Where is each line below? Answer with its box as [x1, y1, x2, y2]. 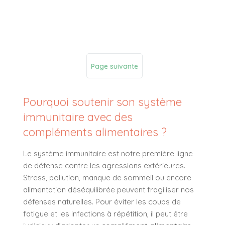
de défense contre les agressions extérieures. [23, 161, 185, 171]
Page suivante [91, 62, 138, 71]
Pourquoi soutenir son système [23, 95, 182, 109]
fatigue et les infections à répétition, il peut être [23, 209, 188, 219]
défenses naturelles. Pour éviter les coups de [23, 197, 181, 207]
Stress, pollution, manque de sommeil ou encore [23, 173, 191, 183]
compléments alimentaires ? [23, 125, 167, 140]
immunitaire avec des [23, 110, 133, 125]
